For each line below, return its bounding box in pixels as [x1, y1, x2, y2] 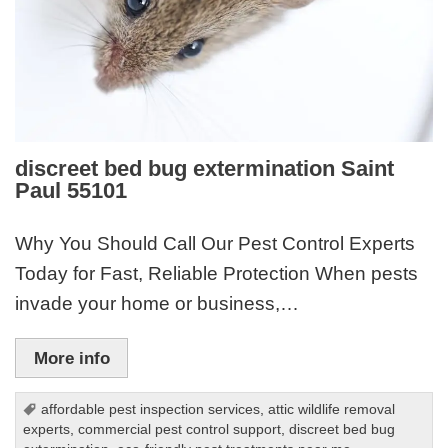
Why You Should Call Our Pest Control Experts [15, 233, 416, 255]
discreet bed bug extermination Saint [15, 155, 395, 181]
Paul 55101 [15, 177, 128, 203]
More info [33, 347, 110, 368]
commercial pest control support [78, 421, 282, 437]
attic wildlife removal [268, 401, 396, 417]
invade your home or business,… [15, 293, 300, 315]
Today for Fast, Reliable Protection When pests [15, 263, 419, 285]
